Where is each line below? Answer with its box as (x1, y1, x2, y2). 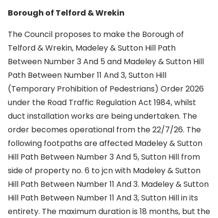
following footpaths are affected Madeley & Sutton (8, 138, 202, 149)
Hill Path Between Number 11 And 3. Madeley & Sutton (8, 179, 209, 190)
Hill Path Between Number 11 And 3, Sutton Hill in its (8, 192, 198, 203)
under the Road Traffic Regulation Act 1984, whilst (8, 97, 196, 108)
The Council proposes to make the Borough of (8, 29, 184, 40)
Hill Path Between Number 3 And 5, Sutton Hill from (8, 151, 200, 163)
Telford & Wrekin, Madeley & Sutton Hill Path (8, 42, 176, 54)
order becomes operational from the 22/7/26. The (8, 124, 201, 135)
